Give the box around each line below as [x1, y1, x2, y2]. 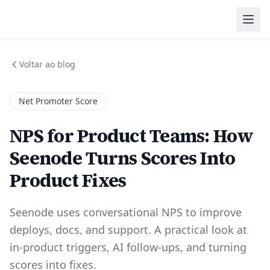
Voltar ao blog [19, 58, 75, 70]
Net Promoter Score [19, 95, 98, 107]
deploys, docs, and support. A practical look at [10, 222, 247, 237]
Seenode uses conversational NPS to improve [10, 205, 242, 219]
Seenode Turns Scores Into [10, 146, 236, 171]
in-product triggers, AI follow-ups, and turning [10, 240, 246, 254]
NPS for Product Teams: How [10, 124, 254, 148]
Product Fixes [10, 168, 127, 193]
